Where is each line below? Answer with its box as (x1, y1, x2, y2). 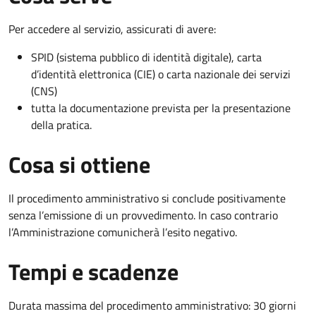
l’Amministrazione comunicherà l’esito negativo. (8, 223, 237, 241)
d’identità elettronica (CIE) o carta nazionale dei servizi (31, 65, 291, 83)
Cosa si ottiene (8, 147, 150, 181)
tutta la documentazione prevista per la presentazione (31, 99, 291, 116)
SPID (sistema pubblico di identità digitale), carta (31, 48, 262, 66)
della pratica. (31, 116, 92, 133)
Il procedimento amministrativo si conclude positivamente (8, 189, 286, 207)
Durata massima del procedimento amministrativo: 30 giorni (8, 296, 296, 314)
